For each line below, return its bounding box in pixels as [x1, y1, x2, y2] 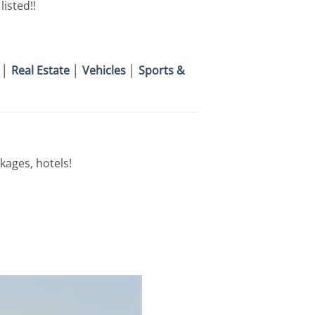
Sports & [139, 62, 185, 78]
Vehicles [82, 62, 126, 78]
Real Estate [11, 62, 70, 78]
